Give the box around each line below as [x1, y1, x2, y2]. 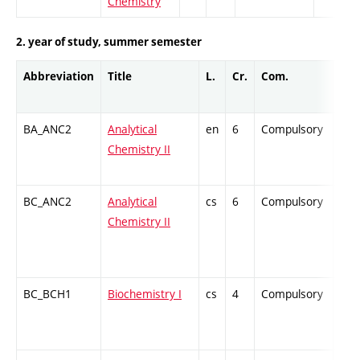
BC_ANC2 [23, 193, 72, 209]
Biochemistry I [108, 285, 182, 301]
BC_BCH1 [23, 285, 72, 301]
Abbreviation [23, 68, 94, 84]
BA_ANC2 [23, 121, 72, 137]
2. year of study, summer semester [16, 34, 202, 49]
